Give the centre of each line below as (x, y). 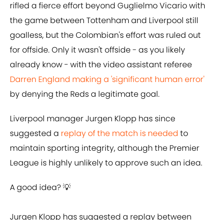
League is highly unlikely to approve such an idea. (106, 163)
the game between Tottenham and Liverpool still (104, 21)
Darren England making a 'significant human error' (107, 80)
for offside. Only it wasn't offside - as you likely (97, 50)
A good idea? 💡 (40, 188)
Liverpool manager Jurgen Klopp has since (93, 119)
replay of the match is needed (120, 134)
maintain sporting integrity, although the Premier (105, 148)
